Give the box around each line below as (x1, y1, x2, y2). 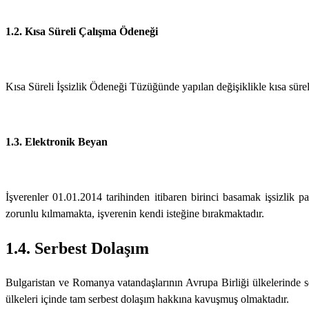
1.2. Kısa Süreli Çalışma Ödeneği (6, 25, 158, 37)
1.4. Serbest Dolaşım (6, 239, 149, 257)
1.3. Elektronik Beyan (6, 135, 108, 148)
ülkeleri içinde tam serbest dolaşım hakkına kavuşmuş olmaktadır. (6, 292, 289, 305)
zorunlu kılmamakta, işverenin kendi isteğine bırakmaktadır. (6, 207, 264, 219)
